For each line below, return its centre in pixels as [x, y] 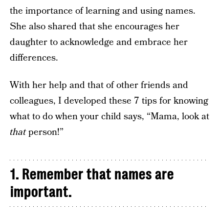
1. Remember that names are [92, 175]
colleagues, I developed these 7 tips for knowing [109, 101]
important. [41, 192]
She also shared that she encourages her [95, 27]
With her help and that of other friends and [99, 86]
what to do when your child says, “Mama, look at [109, 117]
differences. [34, 58]
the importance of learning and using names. [103, 11]
